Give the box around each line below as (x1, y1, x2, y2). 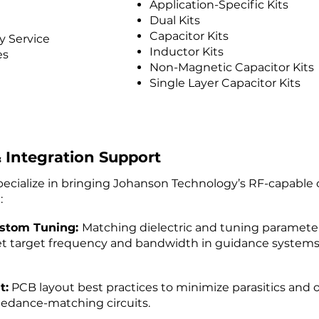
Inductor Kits (150, 45, 224, 58)
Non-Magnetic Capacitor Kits (150, 61, 314, 74)
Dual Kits (150, 14, 200, 27)
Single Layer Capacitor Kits (150, 76, 300, 90)
